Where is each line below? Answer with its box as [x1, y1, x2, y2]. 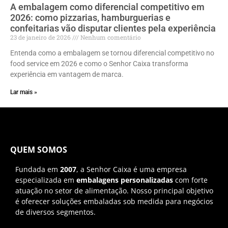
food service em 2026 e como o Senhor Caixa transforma [10, 60, 188, 68]
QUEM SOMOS [10, 144, 67, 156]
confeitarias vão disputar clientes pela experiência [10, 23, 216, 34]
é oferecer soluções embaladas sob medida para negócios [15, 196, 213, 207]
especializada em [15, 175, 76, 185]
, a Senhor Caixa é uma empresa [76, 164, 187, 175]
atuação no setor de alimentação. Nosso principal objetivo [15, 186, 213, 196]
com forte [173, 175, 208, 185]
